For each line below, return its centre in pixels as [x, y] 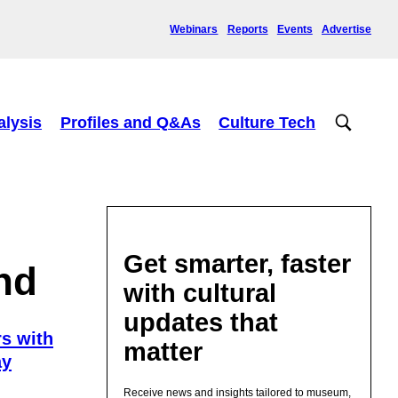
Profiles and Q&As [130, 122]
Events [295, 29]
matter [163, 351]
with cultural [200, 293]
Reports [247, 29]
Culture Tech [267, 122]
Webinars [194, 29]
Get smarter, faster [238, 263]
